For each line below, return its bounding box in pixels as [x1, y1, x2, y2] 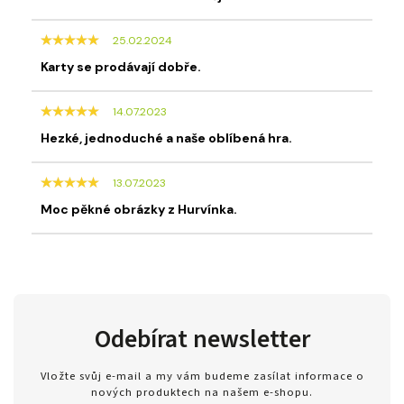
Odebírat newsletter [94, 320, 310, 357]
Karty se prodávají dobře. [41, 58, 201, 75]
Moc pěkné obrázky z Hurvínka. [41, 200, 237, 217]
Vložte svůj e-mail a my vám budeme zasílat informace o [40, 368, 364, 385]
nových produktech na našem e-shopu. [91, 384, 313, 401]
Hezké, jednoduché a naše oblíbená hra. [41, 129, 292, 146]
